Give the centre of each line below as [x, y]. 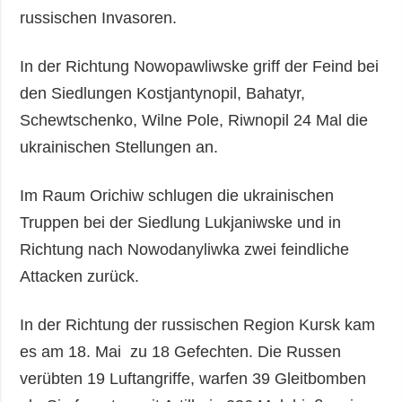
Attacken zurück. [80, 276]
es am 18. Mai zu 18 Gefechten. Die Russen [181, 351]
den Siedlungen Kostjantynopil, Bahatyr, [163, 93]
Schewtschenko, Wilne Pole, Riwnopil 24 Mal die [194, 120]
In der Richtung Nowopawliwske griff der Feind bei [200, 66]
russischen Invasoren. [101, 17]
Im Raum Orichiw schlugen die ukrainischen [177, 195]
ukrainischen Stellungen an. [119, 147]
